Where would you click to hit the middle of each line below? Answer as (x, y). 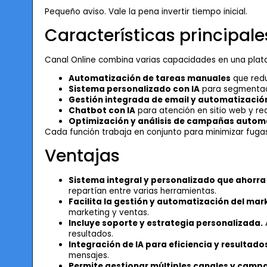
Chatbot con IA (102, 111)
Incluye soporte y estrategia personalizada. (165, 223)
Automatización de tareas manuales (149, 79)
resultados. (91, 234)
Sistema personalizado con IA (134, 89)
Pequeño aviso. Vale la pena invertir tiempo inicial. (146, 12)
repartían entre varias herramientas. (142, 191)
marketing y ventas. (108, 212)
